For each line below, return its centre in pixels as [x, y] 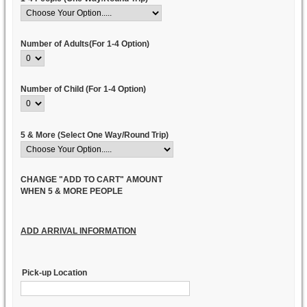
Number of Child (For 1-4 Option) [83, 89]
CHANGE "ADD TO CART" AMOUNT [91, 179]
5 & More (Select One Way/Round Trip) [95, 135]
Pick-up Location [55, 273]
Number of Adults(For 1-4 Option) [85, 44]
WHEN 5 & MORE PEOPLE [72, 191]
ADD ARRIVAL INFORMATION [78, 231]
